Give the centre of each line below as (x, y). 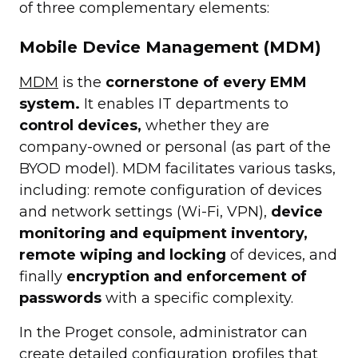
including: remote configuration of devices (171, 190)
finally (43, 276)
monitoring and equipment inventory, (163, 233)
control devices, (80, 125)
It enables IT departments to (184, 103)
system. (50, 103)
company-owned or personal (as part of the (175, 147)
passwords (60, 298)
